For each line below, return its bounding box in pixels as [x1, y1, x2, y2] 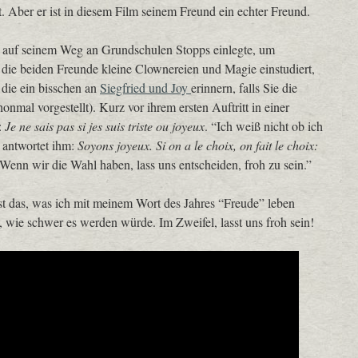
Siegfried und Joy [100, 79, 191, 96]
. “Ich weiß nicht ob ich [205, 117, 323, 134]
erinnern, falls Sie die [191, 79, 297, 96]
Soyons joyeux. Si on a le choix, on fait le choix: [78, 137, 318, 153]
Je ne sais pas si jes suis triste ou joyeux [5, 117, 205, 134]
